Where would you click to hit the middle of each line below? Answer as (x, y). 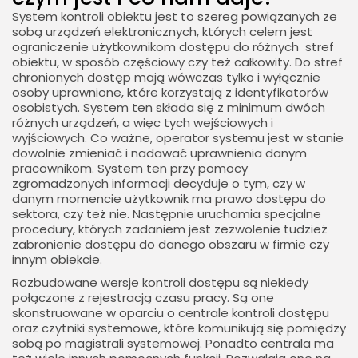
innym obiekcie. (57, 259)
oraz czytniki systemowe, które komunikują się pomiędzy (179, 328)
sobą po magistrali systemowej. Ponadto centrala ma (173, 343)
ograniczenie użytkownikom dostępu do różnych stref (173, 46)
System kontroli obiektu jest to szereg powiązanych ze (175, 16)
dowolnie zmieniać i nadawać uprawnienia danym (159, 153)
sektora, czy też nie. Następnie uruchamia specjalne (167, 213)
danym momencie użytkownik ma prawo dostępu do (169, 198)
